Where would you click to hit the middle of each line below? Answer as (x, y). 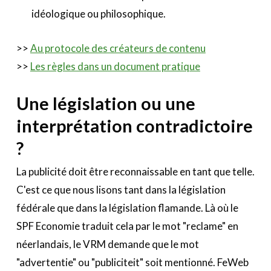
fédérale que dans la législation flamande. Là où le (127, 207)
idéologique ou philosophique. (99, 13)
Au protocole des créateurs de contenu (118, 48)
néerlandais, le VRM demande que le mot (107, 244)
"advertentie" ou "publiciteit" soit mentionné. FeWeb (132, 262)
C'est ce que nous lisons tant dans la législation (121, 189)
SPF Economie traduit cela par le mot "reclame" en (127, 226)
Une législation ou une (106, 103)
